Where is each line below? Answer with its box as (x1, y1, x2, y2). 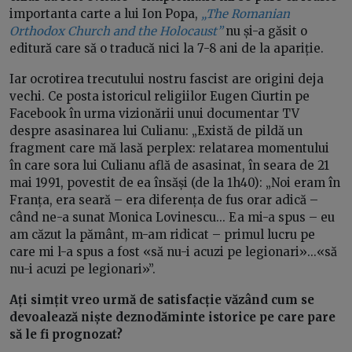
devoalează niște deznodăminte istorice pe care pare (9, 310, 335, 325)
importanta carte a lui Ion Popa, (9, 6, 201, 22)
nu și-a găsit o (222, 24, 307, 39)
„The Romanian (201, 6, 290, 22)
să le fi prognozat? (9, 327, 123, 343)
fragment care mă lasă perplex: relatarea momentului (9, 141, 329, 156)
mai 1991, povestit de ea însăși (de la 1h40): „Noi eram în (9, 175, 340, 191)
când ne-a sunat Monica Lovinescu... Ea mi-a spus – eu (9, 210, 335, 225)
